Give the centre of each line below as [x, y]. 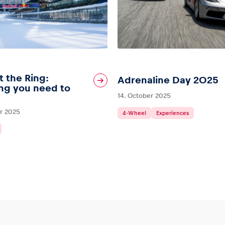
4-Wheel [134, 113]
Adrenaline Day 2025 [168, 80]
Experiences [173, 113]
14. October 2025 [144, 95]
